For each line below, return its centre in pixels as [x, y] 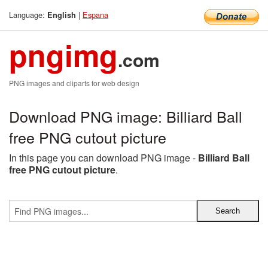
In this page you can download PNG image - [103, 158]
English [62, 15]
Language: [28, 15]
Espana [95, 15]
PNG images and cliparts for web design [74, 83]
